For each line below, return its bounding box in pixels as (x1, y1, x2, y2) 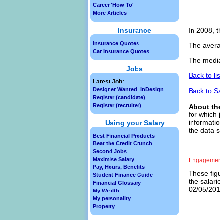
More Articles (93, 10, 127, 16)
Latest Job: (93, 78, 124, 85)
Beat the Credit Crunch (93, 140, 152, 146)
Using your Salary (105, 119, 165, 127)
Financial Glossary (93, 180, 141, 186)
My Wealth (93, 188, 119, 193)
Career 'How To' (93, 2, 134, 8)
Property (93, 203, 115, 209)
